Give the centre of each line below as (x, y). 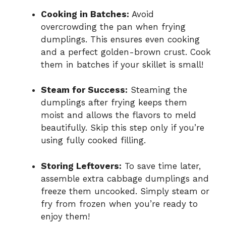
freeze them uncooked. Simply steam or (125, 191)
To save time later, (161, 166)
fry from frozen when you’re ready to (119, 204)
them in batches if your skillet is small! (122, 64)
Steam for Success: (84, 90)
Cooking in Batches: (85, 14)
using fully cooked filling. (93, 140)
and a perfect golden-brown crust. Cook (126, 52)
